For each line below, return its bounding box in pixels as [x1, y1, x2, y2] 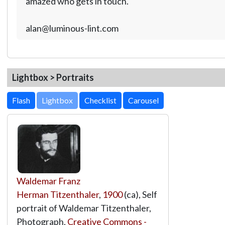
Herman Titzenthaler [16, 188, 99, 200]
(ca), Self [122, 188, 157, 200]
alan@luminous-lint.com [25, 22, 119, 34]
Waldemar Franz [16, 175, 80, 186]
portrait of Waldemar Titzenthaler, [16, 202, 151, 213]
